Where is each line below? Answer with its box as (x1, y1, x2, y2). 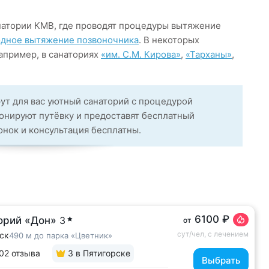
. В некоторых (139, 34, 199, 46)
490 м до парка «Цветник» (9, 231, 112, 240)
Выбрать (202, 255, 240, 266)
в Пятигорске (73, 248, 130, 258)
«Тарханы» (186, 49, 232, 60)
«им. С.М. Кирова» (101, 49, 181, 60)
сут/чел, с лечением (177, 229, 249, 238)
